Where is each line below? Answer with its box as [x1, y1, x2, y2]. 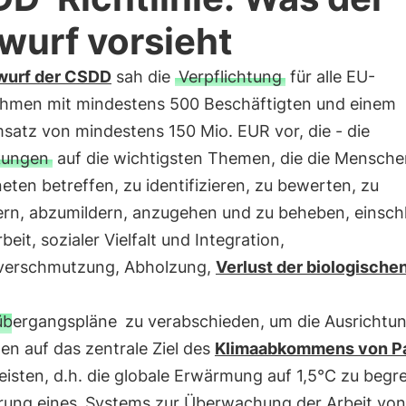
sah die [111, 67, 175, 86]
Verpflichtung [178, 67, 282, 86]
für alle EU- [285, 67, 375, 86]
